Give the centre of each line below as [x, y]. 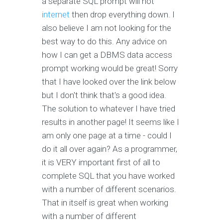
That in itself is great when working [105, 203]
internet [56, 15]
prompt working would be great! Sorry [110, 68]
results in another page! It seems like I [111, 122]
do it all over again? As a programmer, [110, 149]
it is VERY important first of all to [101, 163]
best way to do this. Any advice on [104, 42]
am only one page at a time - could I [107, 136]
